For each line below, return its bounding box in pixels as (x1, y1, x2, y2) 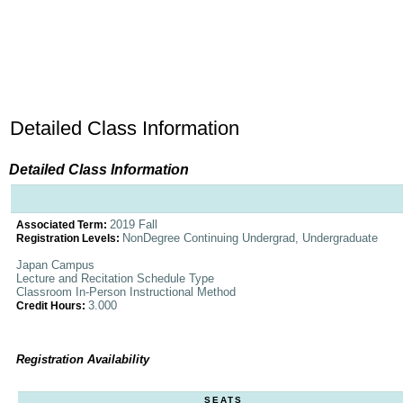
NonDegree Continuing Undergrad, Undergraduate (122, 231, 378, 245)
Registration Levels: (16, 233, 122, 244)
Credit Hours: (16, 300, 88, 311)
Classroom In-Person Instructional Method (16, 285, 236, 299)
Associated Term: (16, 219, 110, 230)
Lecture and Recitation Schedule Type (16, 272, 214, 285)
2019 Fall (110, 218, 157, 231)
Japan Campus (16, 258, 94, 272)
